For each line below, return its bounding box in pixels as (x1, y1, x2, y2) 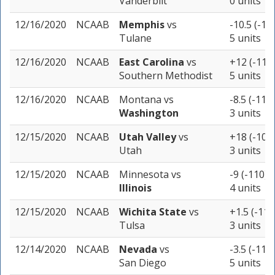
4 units (230, 181, 261, 195)
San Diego (119, 256, 166, 270)
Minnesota (119, 168, 171, 182)
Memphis (119, 18, 167, 32)
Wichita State (119, 205, 189, 219)
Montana (119, 93, 164, 107)
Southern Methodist (119, 69, 212, 83)
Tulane (119, 31, 152, 45)
